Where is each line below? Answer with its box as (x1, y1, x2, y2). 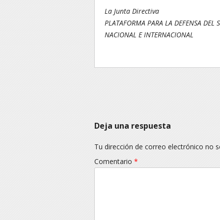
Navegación (94, 84, 137, 94)
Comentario (94, 157, 134, 166)
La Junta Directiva (105, 6, 159, 16)
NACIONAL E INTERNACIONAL (105, 30, 193, 39)
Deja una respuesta (94, 120, 171, 131)
